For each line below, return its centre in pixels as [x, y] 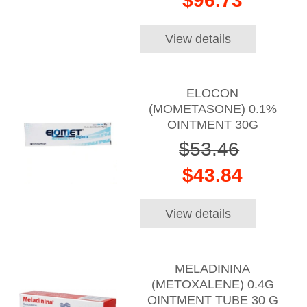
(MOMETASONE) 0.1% [212, 109]
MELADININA [213, 268]
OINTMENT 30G [212, 125]
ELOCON [213, 94]
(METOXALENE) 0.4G [212, 284]
